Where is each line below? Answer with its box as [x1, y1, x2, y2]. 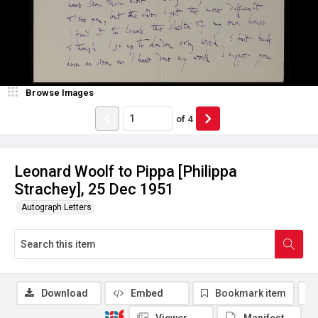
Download [41, 287, 88, 299]
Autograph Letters [21, 202, 92, 212]
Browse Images [26, 87, 94, 98]
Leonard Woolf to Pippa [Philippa [14, 163, 237, 180]
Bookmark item [215, 287, 286, 299]
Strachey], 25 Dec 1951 [14, 180, 174, 198]
